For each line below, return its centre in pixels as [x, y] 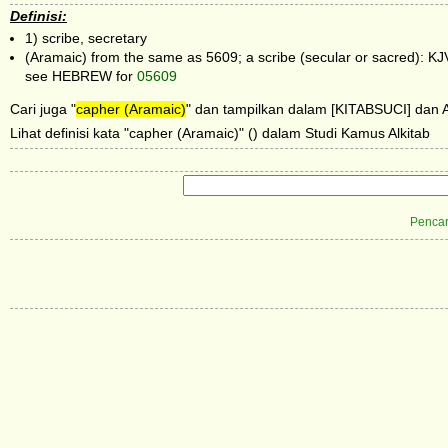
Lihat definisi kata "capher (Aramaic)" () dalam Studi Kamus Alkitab [220, 133]
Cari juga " [43, 109]
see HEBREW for [81, 75]
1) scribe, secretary [86, 37]
